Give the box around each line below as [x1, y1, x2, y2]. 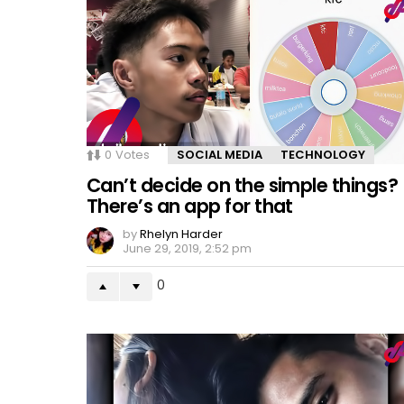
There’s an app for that [87, 193, 293, 220]
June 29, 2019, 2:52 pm [123, 240, 252, 258]
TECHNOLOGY [280, 146, 365, 164]
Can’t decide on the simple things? [87, 172, 399, 199]
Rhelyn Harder [140, 225, 223, 243]
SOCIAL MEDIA [177, 146, 262, 164]
